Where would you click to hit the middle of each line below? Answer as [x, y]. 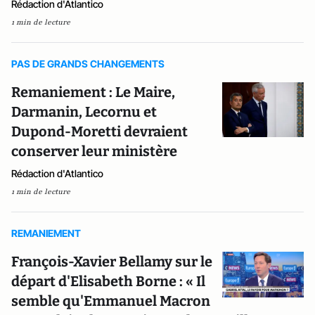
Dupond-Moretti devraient [99, 132]
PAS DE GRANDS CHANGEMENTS [88, 64]
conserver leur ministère [94, 152]
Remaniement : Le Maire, [93, 92]
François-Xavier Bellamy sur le [112, 262]
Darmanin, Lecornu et [84, 112]
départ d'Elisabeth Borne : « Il [108, 282]
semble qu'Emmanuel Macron [111, 301]
